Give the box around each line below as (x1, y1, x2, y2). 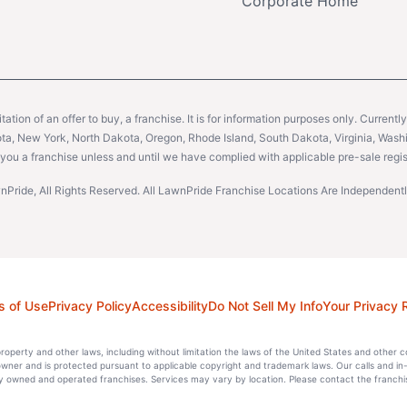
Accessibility (131, 297, 208, 313)
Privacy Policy (47, 297, 132, 313)
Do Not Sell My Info (207, 297, 323, 313)
